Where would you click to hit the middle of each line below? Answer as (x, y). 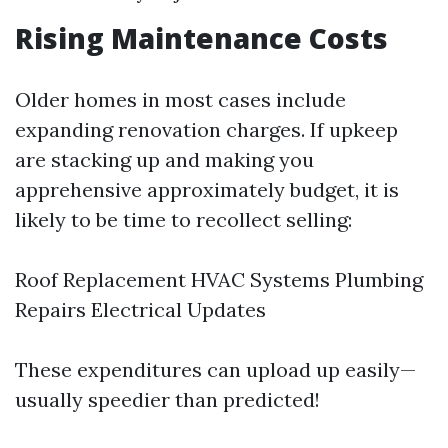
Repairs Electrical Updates (140, 309)
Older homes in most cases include (180, 99)
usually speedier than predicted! (167, 399)
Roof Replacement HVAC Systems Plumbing (219, 279)
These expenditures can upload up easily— (215, 369)
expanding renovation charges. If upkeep (206, 129)
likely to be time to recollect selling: (183, 219)
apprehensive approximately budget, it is (207, 189)
